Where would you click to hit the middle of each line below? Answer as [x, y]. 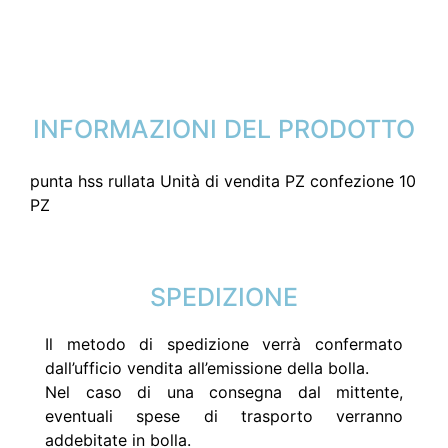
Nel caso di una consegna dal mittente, [224, 392]
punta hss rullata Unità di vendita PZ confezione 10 [223, 181]
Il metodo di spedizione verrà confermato [224, 344]
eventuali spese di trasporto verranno [224, 416]
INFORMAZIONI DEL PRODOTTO [224, 129]
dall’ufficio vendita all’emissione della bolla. [207, 368]
